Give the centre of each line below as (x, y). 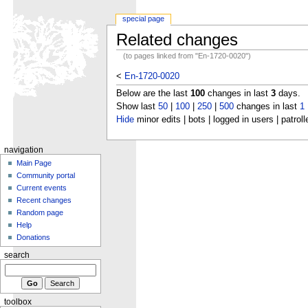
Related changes (177, 40)
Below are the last (153, 93)
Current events (42, 187)
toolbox (18, 302)
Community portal (46, 175)
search (16, 255)
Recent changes (44, 200)
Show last (137, 106)
